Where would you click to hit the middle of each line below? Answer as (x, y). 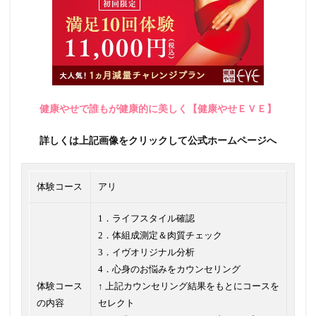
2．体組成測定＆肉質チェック (160, 236)
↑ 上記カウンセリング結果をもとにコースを (189, 286)
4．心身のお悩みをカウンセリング (169, 269)
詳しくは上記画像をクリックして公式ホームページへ (158, 140)
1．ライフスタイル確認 (146, 219)
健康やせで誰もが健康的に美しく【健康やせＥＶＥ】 (158, 109)
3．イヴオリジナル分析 (146, 253)
